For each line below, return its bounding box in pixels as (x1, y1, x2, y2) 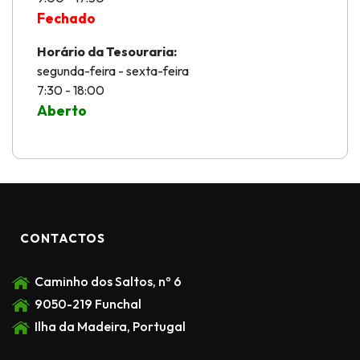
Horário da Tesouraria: (37, 43, 177, 59)
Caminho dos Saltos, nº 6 (30, 273, 182, 289)
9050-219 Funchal (30, 296, 141, 312)
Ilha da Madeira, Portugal (30, 318, 186, 334)
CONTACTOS (20, 231, 105, 246)
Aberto (37, 101, 87, 120)
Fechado (37, 9, 96, 27)
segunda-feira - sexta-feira (37, 63, 189, 79)
